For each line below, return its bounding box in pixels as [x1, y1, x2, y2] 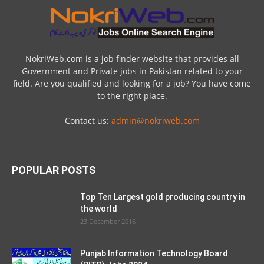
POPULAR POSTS [12, 164, 95, 176]
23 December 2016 [80, 217, 136, 226]
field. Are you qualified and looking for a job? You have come [13, 78, 251, 89]
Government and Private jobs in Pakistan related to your [21, 65, 243, 77]
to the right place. [97, 90, 167, 101]
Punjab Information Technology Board [80, 249, 228, 258]
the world [80, 204, 117, 213]
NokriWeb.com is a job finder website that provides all [25, 53, 239, 64]
